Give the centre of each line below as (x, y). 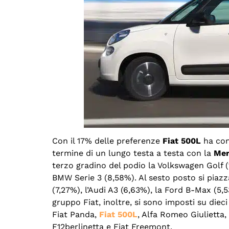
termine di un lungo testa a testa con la (133, 153)
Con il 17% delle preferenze (107, 141)
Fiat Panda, (76, 215)
